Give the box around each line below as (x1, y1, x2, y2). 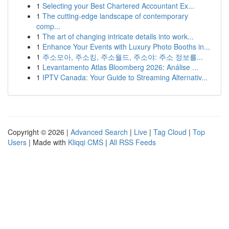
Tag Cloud (153, 127, 187, 137)
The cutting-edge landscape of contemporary (42, 11, 188, 21)
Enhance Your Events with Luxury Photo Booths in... (42, 41, 210, 52)
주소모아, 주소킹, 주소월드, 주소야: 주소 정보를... (42, 52, 203, 62)
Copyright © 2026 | (8, 127, 71, 137)
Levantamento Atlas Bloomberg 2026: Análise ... (42, 62, 198, 72)
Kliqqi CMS (68, 137, 103, 147)
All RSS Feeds (109, 137, 156, 147)
